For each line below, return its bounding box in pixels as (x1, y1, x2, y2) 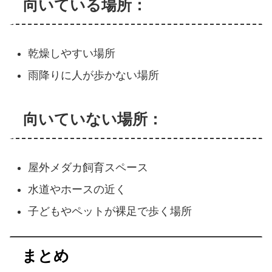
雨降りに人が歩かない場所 (27, 69, 159, 81)
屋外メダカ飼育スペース (27, 161, 148, 174)
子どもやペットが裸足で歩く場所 (27, 205, 192, 217)
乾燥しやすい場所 (27, 47, 115, 60)
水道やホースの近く (27, 183, 126, 195)
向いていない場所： (23, 110, 163, 127)
